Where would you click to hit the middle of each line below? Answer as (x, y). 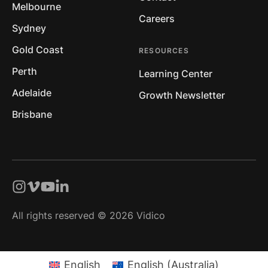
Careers (157, 19)
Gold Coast (38, 50)
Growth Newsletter (182, 95)
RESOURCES (164, 51)
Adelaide (32, 93)
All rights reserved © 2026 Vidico (89, 216)
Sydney (29, 28)
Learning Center (176, 74)
